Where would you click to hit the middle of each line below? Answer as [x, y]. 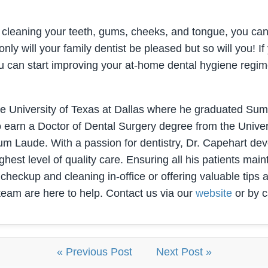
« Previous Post [94, 252]
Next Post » [184, 252]
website [214, 193]
